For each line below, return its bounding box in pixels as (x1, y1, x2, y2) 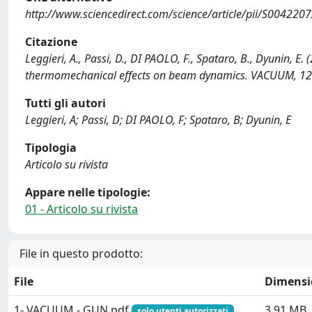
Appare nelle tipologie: (25, 185, 150, 200)
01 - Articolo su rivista (25, 201, 138, 217)
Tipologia (25, 140, 77, 155)
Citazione (25, 34, 77, 49)
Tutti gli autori (25, 95, 106, 111)
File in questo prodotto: (19, 246, 143, 261)
